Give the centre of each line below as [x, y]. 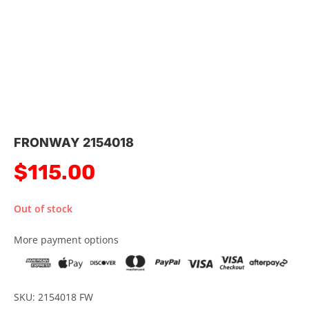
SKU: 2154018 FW [53, 297]
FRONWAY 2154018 [74, 142]
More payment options [66, 239]
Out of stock [43, 208]
